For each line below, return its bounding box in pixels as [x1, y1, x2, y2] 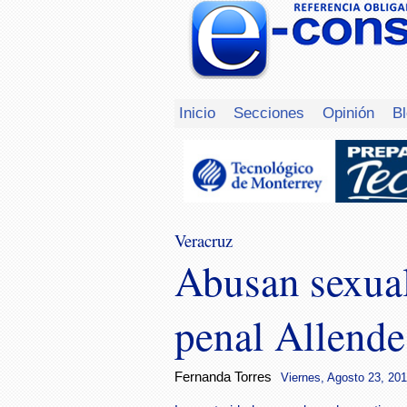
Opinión [323, 103, 374, 122]
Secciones [233, 103, 304, 122]
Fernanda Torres [174, 370, 272, 385]
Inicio [179, 103, 215, 122]
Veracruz [174, 229, 233, 253]
